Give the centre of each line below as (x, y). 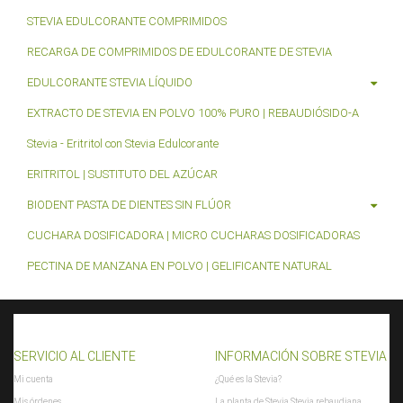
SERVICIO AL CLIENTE (75, 357)
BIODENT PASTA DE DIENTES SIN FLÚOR (129, 205)
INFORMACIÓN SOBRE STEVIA (301, 357)
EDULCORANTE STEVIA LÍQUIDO (110, 83)
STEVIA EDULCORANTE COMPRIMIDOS (127, 22)
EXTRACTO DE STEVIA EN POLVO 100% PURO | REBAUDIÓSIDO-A (193, 113)
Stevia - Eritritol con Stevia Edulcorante (123, 144)
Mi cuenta (33, 380)
